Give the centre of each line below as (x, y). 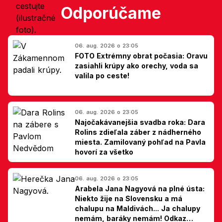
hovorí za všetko (104, 152)
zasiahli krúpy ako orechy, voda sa (137, 65)
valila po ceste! (102, 75)
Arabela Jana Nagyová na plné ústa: (140, 188)
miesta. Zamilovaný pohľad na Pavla (140, 142)
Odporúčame (111, 13)
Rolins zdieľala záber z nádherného (138, 132)
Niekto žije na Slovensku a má (129, 198)
